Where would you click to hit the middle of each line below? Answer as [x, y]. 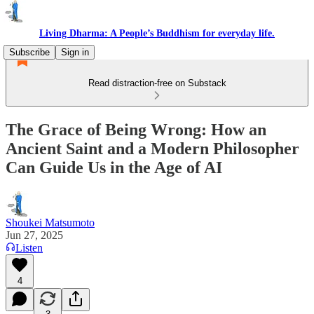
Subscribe [29, 52]
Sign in [75, 52]
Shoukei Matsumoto [50, 222]
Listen [29, 247]
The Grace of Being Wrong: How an [136, 129]
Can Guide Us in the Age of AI [114, 167]
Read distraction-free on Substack [157, 83]
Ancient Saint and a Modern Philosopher [152, 148]
